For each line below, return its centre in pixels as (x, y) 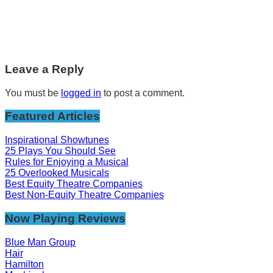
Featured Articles (52, 116)
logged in (81, 93)
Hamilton (24, 264)
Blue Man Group (40, 242)
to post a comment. (143, 93)
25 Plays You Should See (60, 151)
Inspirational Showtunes (57, 140)
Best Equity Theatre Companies (74, 184)
